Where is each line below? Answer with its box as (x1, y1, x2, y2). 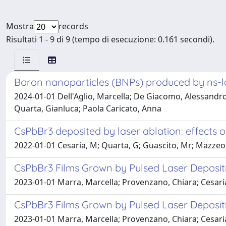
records (59, 21, 88, 32)
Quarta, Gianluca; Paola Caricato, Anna (14, 103, 161, 114)
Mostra (6, 21, 34, 32)
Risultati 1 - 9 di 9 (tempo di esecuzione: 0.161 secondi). (6, 34, 214, 45)
